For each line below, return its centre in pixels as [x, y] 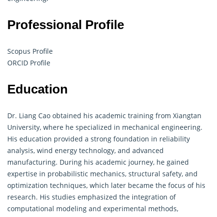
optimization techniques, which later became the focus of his [106, 185]
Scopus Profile [30, 51]
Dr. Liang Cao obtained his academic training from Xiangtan [104, 115]
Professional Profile [67, 24]
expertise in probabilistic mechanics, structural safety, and [102, 173]
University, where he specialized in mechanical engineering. [105, 127]
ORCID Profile [29, 62]
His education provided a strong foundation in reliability [99, 139]
